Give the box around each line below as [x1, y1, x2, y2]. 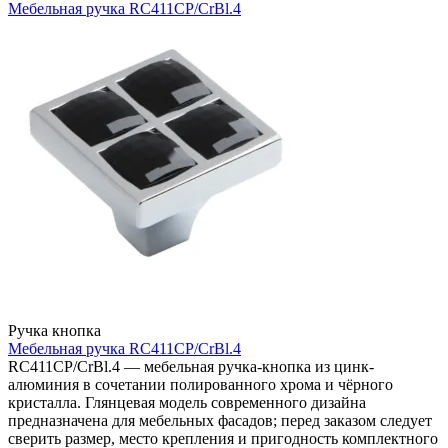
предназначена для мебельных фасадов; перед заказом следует [8, 412, 432, 430]
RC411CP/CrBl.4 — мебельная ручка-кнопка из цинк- [8, 358, 374, 376]
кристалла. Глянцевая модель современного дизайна [8, 394, 366, 412]
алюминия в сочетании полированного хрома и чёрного [8, 376, 393, 394]
